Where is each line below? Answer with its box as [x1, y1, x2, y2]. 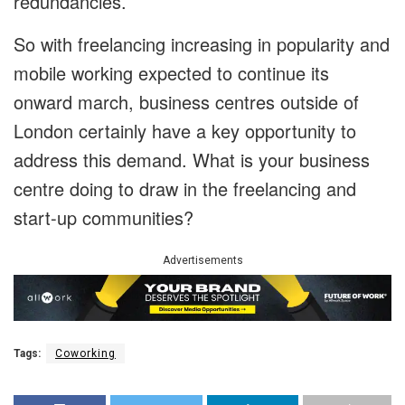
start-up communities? [14, 203, 193, 231]
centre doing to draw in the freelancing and [14, 174, 356, 202]
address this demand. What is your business [14, 146, 370, 173]
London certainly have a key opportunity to [14, 117, 356, 144]
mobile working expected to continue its [14, 59, 329, 86]
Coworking [55, 347, 116, 361]
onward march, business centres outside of [14, 88, 359, 115]
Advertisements [162, 253, 243, 267]
